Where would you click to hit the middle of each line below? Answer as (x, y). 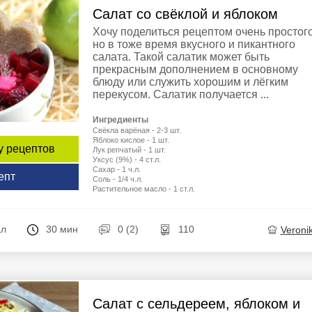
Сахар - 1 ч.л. (117, 169)
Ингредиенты (120, 119)
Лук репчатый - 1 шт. (129, 149)
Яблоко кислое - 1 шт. (131, 140)
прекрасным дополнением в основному (195, 69)
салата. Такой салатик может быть (181, 56)
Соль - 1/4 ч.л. (118, 179)
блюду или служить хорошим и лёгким (190, 81)
